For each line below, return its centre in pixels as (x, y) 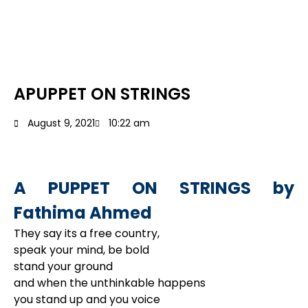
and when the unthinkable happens (110, 283)
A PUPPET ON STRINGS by (154, 188)
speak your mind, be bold (81, 250)
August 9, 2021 (61, 123)
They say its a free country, (87, 234)
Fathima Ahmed (83, 213)
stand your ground (63, 267)
